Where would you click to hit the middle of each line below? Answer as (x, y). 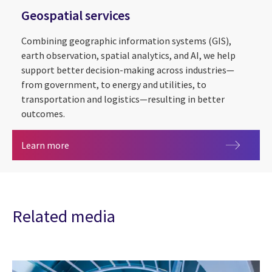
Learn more (45, 145)
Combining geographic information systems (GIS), (126, 40)
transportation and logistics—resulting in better (123, 99)
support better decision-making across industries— (128, 70)
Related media (64, 216)
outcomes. (43, 113)
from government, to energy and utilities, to (114, 84)
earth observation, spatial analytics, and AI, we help (128, 55)
